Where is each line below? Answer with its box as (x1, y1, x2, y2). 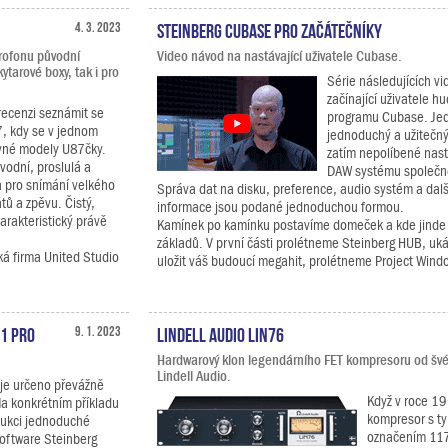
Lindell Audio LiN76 (157, 323, 284, 343)
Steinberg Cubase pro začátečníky (157, 19, 382, 39)
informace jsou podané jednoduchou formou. (157, 199, 404, 215)
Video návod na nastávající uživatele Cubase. (157, 48, 402, 64)
